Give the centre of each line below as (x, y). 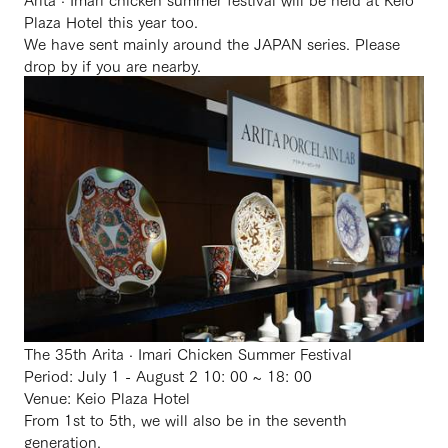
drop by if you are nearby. (112, 65)
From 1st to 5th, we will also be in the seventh (185, 418)
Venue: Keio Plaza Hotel (107, 396)
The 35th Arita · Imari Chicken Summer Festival (188, 352)
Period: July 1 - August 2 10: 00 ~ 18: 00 (168, 374)
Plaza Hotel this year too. (111, 21)
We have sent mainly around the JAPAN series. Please (212, 43)
